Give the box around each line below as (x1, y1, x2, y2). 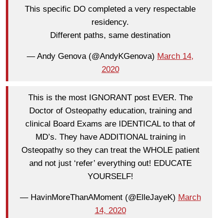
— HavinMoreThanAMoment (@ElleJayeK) (19, 193, 178, 202)
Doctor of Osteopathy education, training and (29, 106, 192, 116)
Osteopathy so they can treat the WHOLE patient (21, 145, 200, 155)
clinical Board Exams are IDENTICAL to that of (25, 119, 195, 129)
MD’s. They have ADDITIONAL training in (35, 132, 185, 142)
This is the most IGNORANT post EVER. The (28, 93, 193, 103)
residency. (91, 18, 129, 27)
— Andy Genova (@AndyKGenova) (27, 52, 157, 61)
